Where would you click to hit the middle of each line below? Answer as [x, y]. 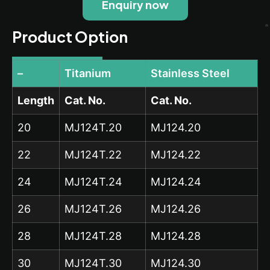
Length [36, 100]
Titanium [88, 73]
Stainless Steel [190, 73]
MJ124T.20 [93, 127]
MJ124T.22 [93, 154]
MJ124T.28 [93, 236]
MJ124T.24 [93, 181]
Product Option [70, 36]
